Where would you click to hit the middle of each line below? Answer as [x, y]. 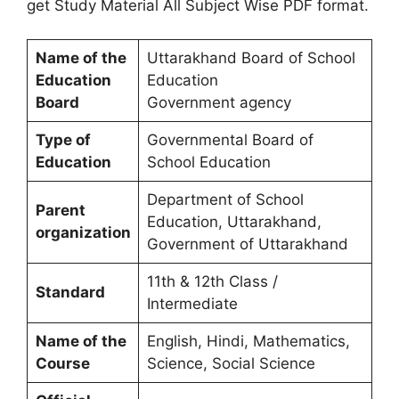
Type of [63, 140]
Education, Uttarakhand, [234, 222]
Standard [70, 292]
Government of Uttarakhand [247, 244]
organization [83, 232]
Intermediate [192, 304]
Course [62, 363]
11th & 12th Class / [212, 281]
